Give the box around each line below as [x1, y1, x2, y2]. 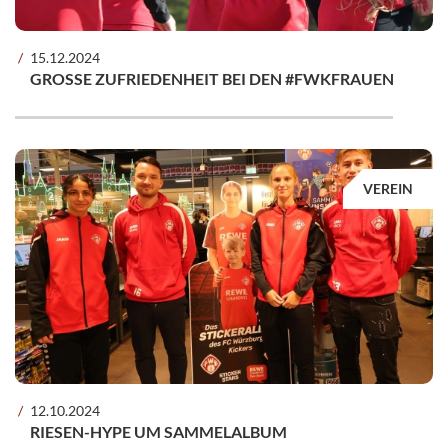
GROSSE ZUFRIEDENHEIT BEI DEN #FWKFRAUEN [30, 69, 382, 89]
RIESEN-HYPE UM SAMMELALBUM [30, 422, 287, 442]
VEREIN [363, 180, 413, 198]
